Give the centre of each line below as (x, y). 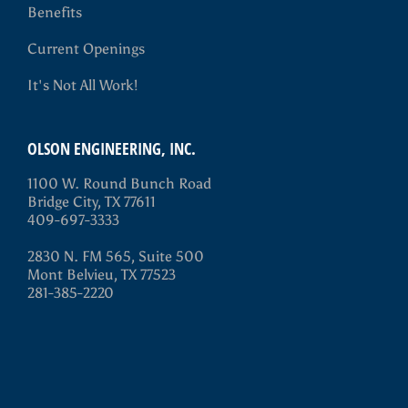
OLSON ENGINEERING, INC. (112, 148)
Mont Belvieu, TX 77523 (102, 275)
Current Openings (86, 49)
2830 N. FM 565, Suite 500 (116, 256)
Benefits (55, 12)
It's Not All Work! (82, 85)
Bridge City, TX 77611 (92, 202)
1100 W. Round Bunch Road (119, 184)
